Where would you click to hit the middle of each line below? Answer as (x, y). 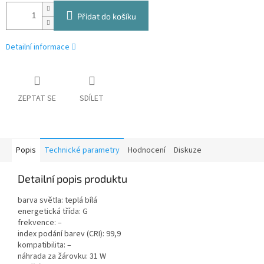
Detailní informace (38, 47)
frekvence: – (40, 223)
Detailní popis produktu (72, 179)
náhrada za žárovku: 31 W (62, 257)
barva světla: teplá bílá (57, 201)
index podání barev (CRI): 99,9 (69, 234)
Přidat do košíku (107, 16)
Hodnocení (147, 151)
